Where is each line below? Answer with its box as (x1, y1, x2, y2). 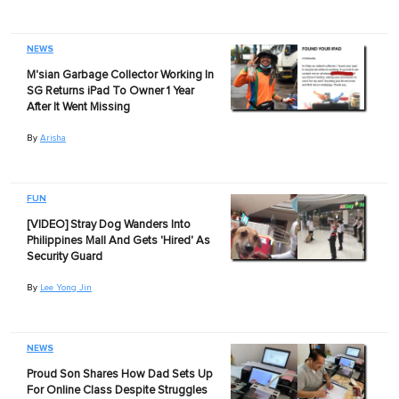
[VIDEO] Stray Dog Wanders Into (26, 218, 191, 231)
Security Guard (26, 250, 102, 263)
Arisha (39, 133, 66, 142)
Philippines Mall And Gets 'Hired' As (26, 234, 210, 247)
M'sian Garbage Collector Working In (26, 69, 214, 81)
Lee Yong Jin (39, 282, 92, 292)
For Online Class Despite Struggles (26, 384, 208, 396)
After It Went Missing (26, 101, 130, 113)
